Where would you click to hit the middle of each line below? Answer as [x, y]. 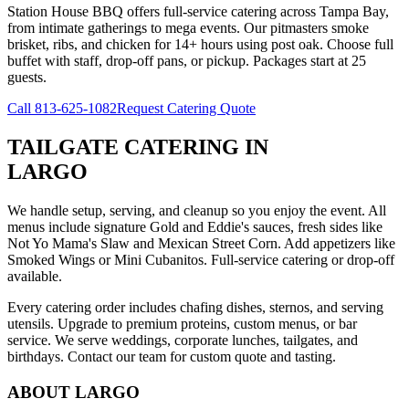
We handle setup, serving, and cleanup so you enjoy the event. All [197, 210]
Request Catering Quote [186, 109]
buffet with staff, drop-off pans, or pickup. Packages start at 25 [187, 61]
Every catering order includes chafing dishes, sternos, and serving [195, 307]
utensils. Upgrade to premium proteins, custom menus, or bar [182, 323]
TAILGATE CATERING [123, 147]
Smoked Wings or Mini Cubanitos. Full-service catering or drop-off [201, 259]
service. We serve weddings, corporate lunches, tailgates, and [183, 340]
